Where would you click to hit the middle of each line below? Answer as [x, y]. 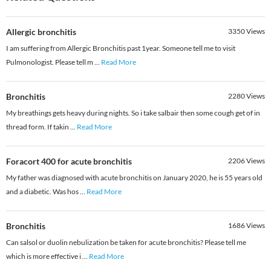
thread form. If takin [38, 127]
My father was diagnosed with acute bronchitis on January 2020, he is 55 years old [134, 178]
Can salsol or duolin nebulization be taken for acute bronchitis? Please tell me [126, 243]
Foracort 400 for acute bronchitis [69, 162]
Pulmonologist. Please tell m [50, 62]
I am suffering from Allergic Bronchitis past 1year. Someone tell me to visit [121, 48]
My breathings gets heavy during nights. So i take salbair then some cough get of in [133, 113]
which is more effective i [44, 256]
